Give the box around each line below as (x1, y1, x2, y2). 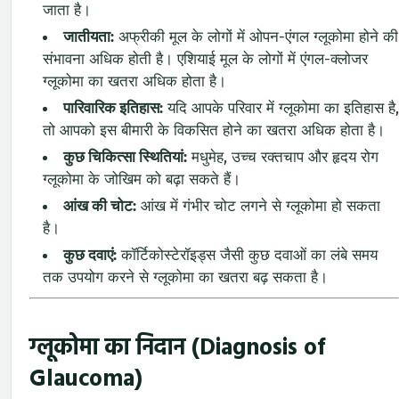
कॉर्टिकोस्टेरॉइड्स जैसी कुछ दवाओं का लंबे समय (117, 245, 378, 265)
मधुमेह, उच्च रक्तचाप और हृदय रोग (187, 147, 379, 167)
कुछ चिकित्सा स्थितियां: (63, 147, 187, 167)
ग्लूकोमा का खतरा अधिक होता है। (43, 71, 226, 91)
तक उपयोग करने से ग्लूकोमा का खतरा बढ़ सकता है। (43, 267, 328, 287)
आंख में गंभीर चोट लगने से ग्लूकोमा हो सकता (136, 196, 380, 216)
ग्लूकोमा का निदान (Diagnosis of (29, 330, 325, 367)
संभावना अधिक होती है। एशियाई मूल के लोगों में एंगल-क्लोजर (43, 49, 368, 69)
